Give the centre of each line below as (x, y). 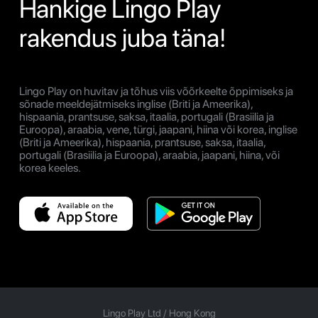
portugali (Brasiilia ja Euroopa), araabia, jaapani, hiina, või (149, 155)
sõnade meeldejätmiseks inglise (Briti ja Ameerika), (136, 104)
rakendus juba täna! (123, 38)
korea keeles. (50, 168)
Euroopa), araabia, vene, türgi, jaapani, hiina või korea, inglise (158, 129)
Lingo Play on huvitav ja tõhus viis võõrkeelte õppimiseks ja (156, 91)
